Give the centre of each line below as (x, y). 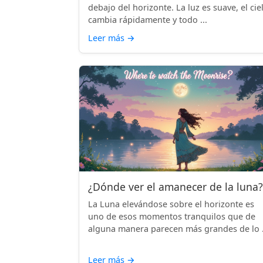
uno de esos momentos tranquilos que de (172, 216)
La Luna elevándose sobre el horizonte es (171, 204)
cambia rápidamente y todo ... (148, 20)
